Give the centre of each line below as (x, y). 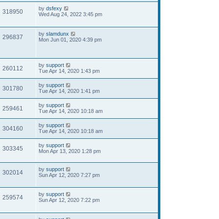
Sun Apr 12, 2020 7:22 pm (69, 200)
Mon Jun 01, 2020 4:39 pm (70, 39)
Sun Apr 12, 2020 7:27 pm (69, 175)
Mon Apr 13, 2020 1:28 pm (70, 151)
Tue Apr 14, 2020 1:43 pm (69, 71)
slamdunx (57, 33)
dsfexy (54, 8)
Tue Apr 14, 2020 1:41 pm (69, 91)
